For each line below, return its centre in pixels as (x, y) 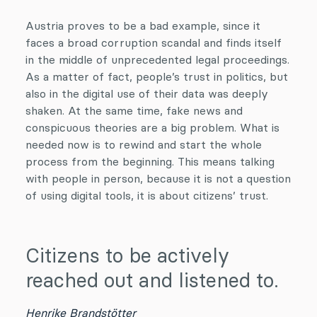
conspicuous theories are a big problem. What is (152, 127)
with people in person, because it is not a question (158, 178)
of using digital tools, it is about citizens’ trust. (147, 195)
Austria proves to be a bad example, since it (143, 25)
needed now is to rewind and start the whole (144, 144)
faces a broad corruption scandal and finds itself (154, 42)
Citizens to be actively (127, 255)
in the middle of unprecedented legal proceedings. (157, 59)
